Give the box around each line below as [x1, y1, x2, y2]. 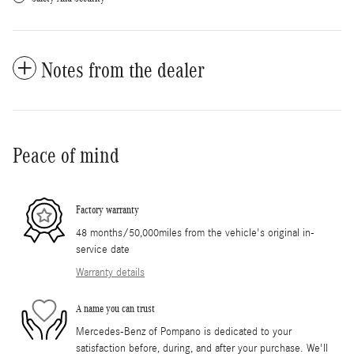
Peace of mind [13, 143, 119, 168]
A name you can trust [76, 303, 155, 315]
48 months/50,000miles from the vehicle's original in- [76, 226, 314, 239]
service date [76, 243, 130, 256]
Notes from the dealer [41, 58, 205, 82]
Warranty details [76, 265, 145, 279]
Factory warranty [76, 204, 139, 217]
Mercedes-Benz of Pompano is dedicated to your [76, 325, 292, 338]
